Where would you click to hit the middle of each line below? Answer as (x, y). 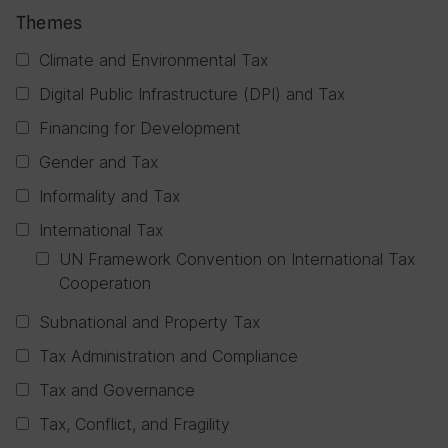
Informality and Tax (109, 196)
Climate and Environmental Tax (153, 60)
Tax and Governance (117, 390)
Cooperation (105, 283)
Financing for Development (140, 128)
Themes (49, 22)
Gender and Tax (98, 162)
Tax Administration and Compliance (168, 356)
